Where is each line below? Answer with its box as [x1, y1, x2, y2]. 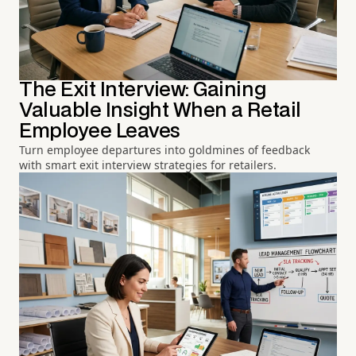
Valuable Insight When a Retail [19, 102, 301, 121]
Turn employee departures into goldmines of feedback [19, 142, 310, 158]
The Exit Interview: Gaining [19, 81, 266, 100]
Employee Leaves [19, 122, 180, 141]
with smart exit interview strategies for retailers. [19, 157, 277, 173]
